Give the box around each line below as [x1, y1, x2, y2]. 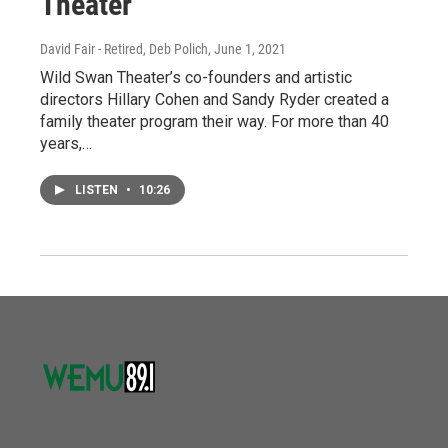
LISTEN [75, 183, 121, 198]
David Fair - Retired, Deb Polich [40, 41, 208, 58]
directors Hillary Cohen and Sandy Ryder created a [40, 90, 389, 110]
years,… [40, 134, 92, 154]
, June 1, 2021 [208, 41, 286, 58]
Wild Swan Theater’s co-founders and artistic [40, 68, 352, 88]
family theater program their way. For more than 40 [40, 112, 389, 132]
